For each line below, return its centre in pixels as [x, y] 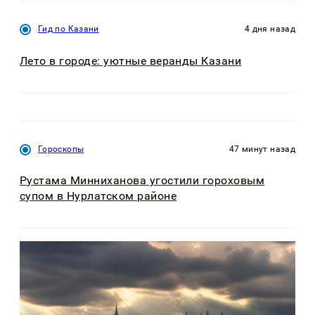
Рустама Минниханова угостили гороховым [142, 181]
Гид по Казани [69, 29]
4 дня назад [270, 29]
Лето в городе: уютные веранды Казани [131, 60]
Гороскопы [61, 149]
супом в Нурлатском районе [98, 196]
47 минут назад [262, 149]
